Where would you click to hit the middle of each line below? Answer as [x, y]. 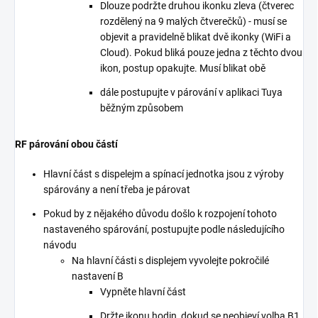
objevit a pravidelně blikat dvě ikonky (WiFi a [196, 37]
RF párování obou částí [66, 144]
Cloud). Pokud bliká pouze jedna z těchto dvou [201, 53]
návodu [60, 245]
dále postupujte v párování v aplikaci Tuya [191, 93]
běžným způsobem [142, 108]
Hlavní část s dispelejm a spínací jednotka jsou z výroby [164, 174]
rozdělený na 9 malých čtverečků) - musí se [193, 22]
